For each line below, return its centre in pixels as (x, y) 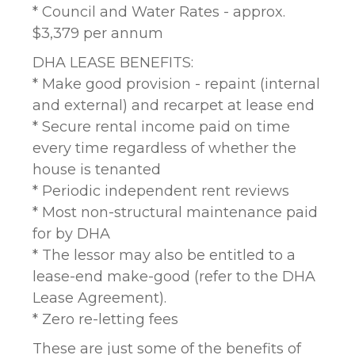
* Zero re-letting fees (105, 319)
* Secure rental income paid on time (161, 127)
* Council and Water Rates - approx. (159, 12)
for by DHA (71, 234)
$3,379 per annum (98, 33)
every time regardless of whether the (164, 148)
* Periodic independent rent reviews (161, 191)
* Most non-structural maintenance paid (175, 212)
